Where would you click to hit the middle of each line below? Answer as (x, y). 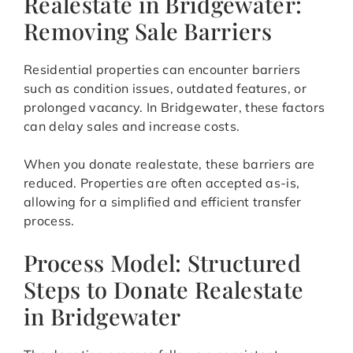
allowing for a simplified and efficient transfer (163, 202)
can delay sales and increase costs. (132, 126)
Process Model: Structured (163, 263)
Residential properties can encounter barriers (162, 70)
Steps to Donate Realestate (164, 290)
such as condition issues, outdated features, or (165, 89)
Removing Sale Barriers (148, 31)
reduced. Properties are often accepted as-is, (162, 183)
